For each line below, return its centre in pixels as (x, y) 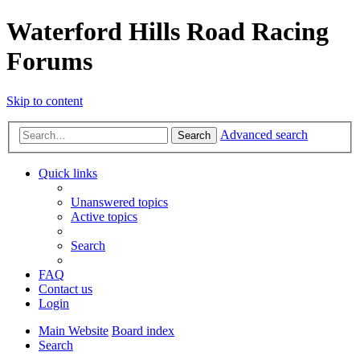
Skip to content (45, 100)
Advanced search (264, 135)
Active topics (104, 217)
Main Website (74, 331)
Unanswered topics (119, 202)
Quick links (68, 174)
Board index (143, 331)
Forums (49, 61)
